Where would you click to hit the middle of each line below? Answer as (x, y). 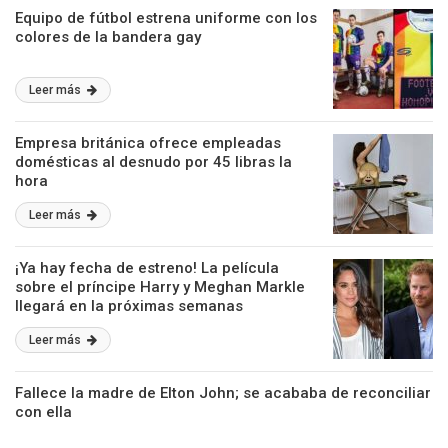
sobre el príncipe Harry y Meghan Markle (160, 287)
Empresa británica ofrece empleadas (148, 143)
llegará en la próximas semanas (129, 306)
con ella (43, 412)
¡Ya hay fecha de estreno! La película (147, 268)
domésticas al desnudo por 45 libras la (153, 162)
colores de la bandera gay (108, 37)
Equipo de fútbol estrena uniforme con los (166, 18)
